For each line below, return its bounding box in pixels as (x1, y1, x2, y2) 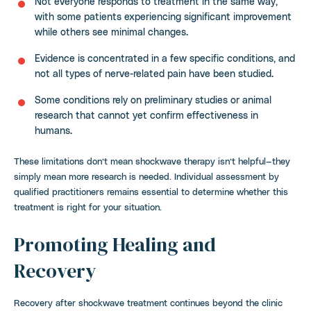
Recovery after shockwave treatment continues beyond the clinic (14, 296, 283, 308)
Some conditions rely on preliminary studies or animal (35, 93, 271, 106)
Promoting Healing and (14, 230, 216, 258)
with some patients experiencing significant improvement (35, 10, 292, 22)
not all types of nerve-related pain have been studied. (35, 67, 274, 79)
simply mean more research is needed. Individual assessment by (14, 170, 279, 181)
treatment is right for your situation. (14, 201, 162, 212)
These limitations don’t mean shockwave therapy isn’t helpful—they (14, 155, 290, 166)
